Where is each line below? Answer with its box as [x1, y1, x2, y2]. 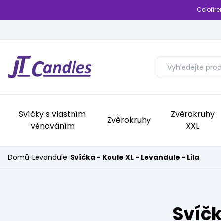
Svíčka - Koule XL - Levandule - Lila [70, 152, 199, 162]
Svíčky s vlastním [19, 109, 86, 120]
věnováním [30, 120, 74, 132]
